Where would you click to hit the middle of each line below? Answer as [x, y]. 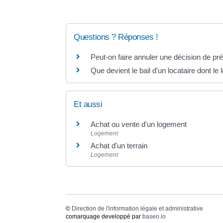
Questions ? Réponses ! [116, 37]
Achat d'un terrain [119, 146]
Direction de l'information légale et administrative [137, 208]
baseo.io [154, 216]
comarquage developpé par [104, 216]
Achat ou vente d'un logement [139, 124]
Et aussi [88, 105]
